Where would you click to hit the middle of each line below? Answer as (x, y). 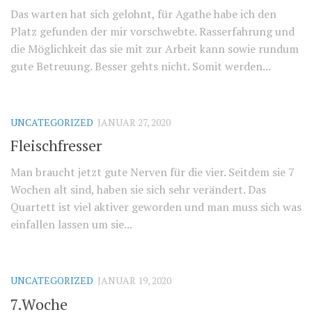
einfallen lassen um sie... (71, 225)
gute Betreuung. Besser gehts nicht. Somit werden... (141, 67)
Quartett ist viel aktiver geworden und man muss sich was (156, 207)
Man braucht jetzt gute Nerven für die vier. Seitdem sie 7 (153, 172)
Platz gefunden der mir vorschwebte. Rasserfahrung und (153, 32)
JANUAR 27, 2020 (134, 123)
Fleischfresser (56, 146)
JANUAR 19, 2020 (134, 281)
